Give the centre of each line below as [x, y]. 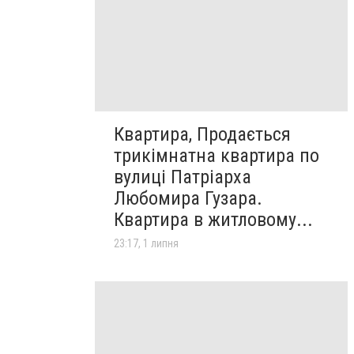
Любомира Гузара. [188, 198]
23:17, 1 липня [146, 243]
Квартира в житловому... [213, 219]
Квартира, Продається [202, 134]
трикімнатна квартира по [217, 155]
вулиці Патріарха [183, 177]
